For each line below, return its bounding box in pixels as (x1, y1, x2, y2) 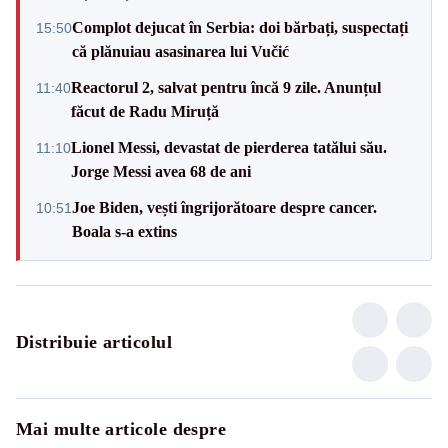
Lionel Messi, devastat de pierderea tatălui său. (71, 138, 387, 156)
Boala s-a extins (72, 222, 177, 240)
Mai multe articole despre (16, 418, 227, 439)
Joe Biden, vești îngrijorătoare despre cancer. (72, 198, 377, 216)
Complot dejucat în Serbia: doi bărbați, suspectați (72, 18, 408, 36)
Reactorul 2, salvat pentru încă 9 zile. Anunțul (71, 78, 381, 96)
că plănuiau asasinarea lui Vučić (72, 42, 289, 60)
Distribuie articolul (16, 331, 172, 352)
